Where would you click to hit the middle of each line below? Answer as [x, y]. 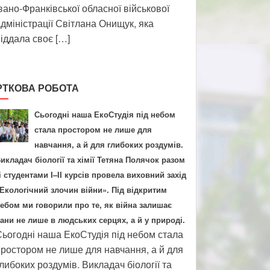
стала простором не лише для [93, 129]
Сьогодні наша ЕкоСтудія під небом [105, 114]
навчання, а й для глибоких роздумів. [108, 144]
